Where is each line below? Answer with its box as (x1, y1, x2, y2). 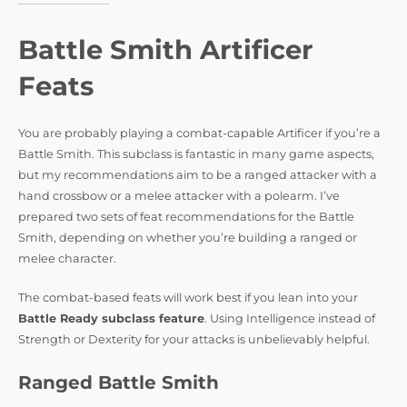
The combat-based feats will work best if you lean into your (18, 291, 358, 305)
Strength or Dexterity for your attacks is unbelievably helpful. (18, 333, 370, 347)
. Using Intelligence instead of (204, 312, 375, 326)
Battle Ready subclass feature (18, 312, 204, 326)
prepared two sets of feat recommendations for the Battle (18, 209, 354, 223)
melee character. (18, 251, 116, 265)
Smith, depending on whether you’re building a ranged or (18, 230, 357, 244)
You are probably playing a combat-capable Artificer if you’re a (18, 125, 381, 140)
